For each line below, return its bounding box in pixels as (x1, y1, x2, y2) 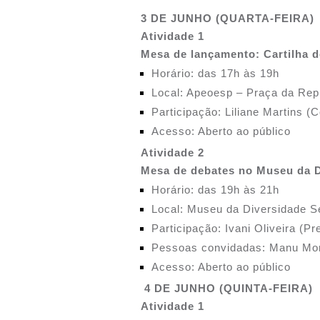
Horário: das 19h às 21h (151, 184, 279, 196)
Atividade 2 (141, 146, 204, 159)
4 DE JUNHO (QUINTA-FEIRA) (144, 282, 313, 294)
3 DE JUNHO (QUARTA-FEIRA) (141, 12, 314, 24)
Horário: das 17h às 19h (151, 67, 279, 79)
